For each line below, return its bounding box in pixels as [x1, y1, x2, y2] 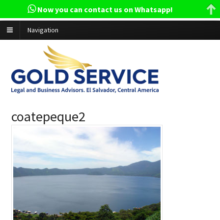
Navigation [27, 26, 58, 35]
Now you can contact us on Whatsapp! [35, 4, 173, 15]
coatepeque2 [11, 107, 85, 125]
